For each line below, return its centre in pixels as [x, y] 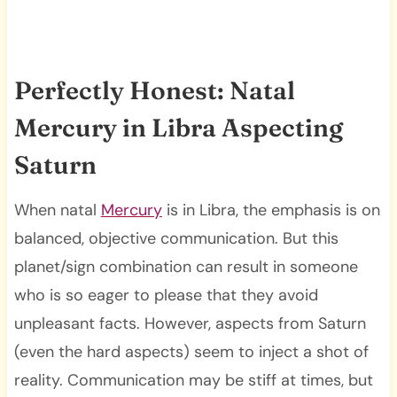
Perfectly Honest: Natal [154, 90]
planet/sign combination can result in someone [186, 266]
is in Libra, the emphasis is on [271, 210]
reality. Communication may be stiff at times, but [193, 380]
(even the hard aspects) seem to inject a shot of [191, 351]
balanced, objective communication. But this [176, 238]
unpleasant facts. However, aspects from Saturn [190, 323]
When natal [57, 210]
